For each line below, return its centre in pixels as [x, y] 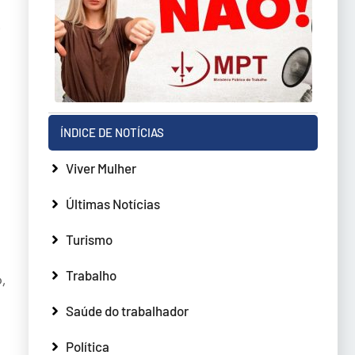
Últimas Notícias [113, 203]
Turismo [89, 239]
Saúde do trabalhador [127, 310]
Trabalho [91, 275]
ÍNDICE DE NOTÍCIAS [112, 132]
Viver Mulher [101, 168]
